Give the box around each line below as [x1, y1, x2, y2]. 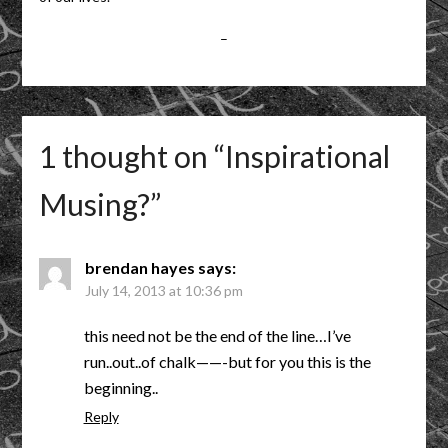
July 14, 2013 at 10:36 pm [84, 282, 243, 300]
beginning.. [83, 378, 158, 398]
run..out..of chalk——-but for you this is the [83, 352, 371, 372]
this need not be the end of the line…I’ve [83, 326, 351, 346]
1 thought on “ [38, 138, 225, 175]
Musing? [38, 186, 150, 223]
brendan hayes [84, 258, 195, 278]
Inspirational [224, 138, 390, 175]
